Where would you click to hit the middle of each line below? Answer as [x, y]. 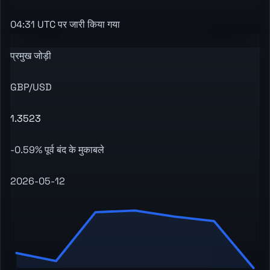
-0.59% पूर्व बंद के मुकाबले [57, 150]
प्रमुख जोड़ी [31, 56]
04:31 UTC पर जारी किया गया [65, 24]
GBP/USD [31, 87]
